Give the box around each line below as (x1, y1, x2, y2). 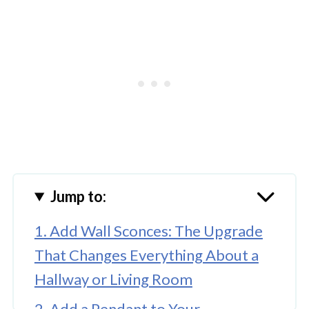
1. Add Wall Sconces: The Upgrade (34, 221, 263, 240)
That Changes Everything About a (34, 245, 259, 264)
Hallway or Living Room (34, 269, 192, 288)
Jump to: (50, 186, 107, 206)
